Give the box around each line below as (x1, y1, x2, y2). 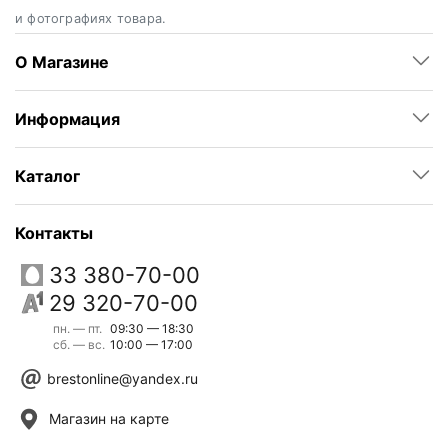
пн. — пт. (53, 320, 102, 336)
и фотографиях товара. (15, 10, 167, 26)
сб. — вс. (53, 336, 105, 352)
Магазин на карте (49, 409, 169, 427)
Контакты (15, 222, 93, 243)
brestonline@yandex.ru (47, 369, 198, 387)
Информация (15, 108, 120, 129)
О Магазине (15, 51, 109, 72)
